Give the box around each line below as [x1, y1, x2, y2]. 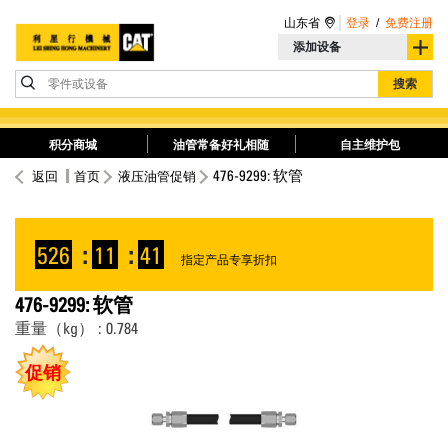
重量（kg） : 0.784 [15, 318, 138, 338]
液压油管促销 [118, 168, 196, 184]
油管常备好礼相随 [173, 137, 270, 152]
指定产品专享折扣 [181, 252, 277, 267]
